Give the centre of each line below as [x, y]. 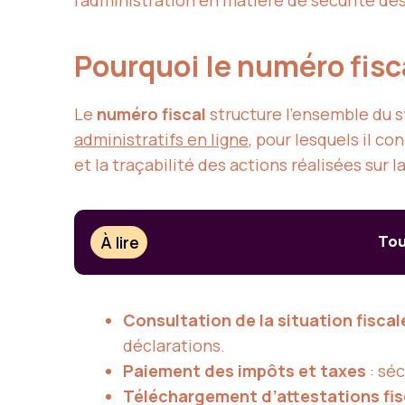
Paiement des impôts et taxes [245, 370]
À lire [120, 242]
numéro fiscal [151, 114]
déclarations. [174, 345]
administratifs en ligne [161, 140]
